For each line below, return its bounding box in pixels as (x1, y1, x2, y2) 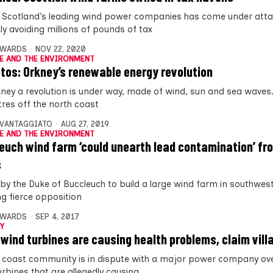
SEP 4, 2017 (35, 211, 79, 221)
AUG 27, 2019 (60, 119, 109, 129)
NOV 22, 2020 (35, 44, 86, 54)
